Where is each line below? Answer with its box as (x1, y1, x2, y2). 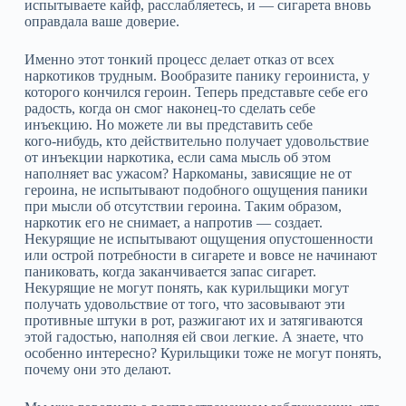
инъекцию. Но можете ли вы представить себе (24, 117, 313, 132)
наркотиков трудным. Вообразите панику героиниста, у (24, 68, 370, 83)
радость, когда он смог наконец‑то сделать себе (24, 101, 315, 116)
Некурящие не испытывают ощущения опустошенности (24, 231, 373, 246)
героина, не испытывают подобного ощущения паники (24, 182, 368, 198)
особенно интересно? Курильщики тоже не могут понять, (24, 345, 382, 361)
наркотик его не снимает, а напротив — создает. (24, 215, 323, 230)
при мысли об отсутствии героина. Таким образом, (24, 198, 342, 214)
